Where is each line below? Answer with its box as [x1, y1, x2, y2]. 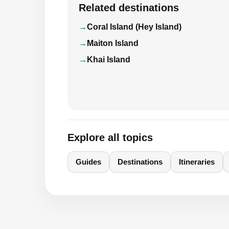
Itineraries [179, 157, 215, 167]
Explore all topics [67, 132, 153, 144]
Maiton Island [87, 39, 139, 48]
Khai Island [87, 55, 130, 64]
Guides [76, 157, 101, 167]
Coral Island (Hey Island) [87, 22, 181, 32]
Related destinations [79, 2, 179, 14]
